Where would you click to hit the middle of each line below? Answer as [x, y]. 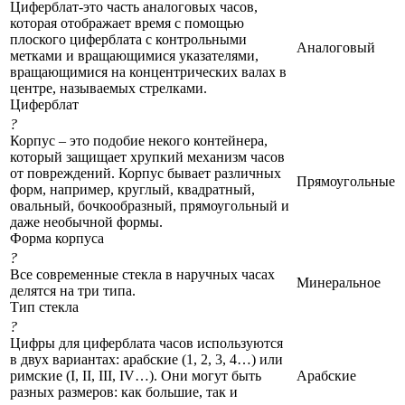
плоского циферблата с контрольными [128, 39]
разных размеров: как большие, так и [124, 391]
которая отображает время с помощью [127, 23]
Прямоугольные [346, 181]
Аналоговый [336, 47]
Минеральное [339, 282]
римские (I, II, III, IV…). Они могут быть [136, 375]
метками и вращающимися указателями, [134, 55]
